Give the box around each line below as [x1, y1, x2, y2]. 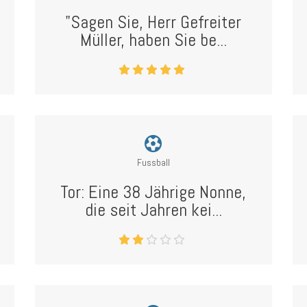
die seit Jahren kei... [84, 199, 222, 221]
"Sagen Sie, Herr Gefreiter [65, 11, 242, 34]
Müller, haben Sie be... [79, 29, 227, 51]
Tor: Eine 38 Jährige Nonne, [60, 181, 247, 204]
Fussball [136, 156, 170, 169]
